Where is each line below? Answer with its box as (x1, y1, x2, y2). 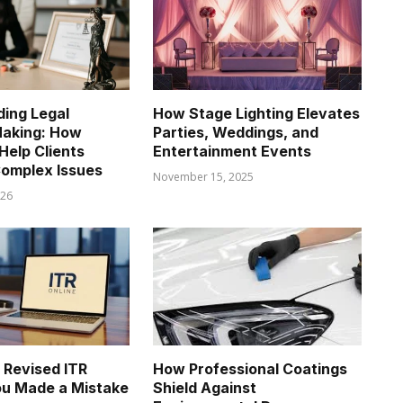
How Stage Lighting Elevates (153, 104, 360, 123)
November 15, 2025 (153, 169, 254, 185)
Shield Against (153, 378, 256, 397)
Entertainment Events (153, 142, 311, 161)
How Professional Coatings (153, 359, 347, 378)
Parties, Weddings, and (153, 123, 318, 142)
